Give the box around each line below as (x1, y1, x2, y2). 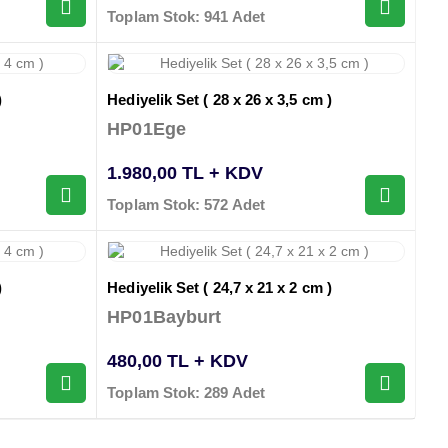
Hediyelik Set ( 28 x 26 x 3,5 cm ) (107, 90, 332, 108)
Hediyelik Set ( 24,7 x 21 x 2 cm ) (107, 279, 332, 297)
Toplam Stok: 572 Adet (107, 196, 265, 214)
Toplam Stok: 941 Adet (107, 7, 265, 25)
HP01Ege (107, 119, 186, 140)
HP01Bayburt (107, 307, 222, 328)
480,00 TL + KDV (107, 351, 249, 372)
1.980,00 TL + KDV (107, 163, 264, 184)
